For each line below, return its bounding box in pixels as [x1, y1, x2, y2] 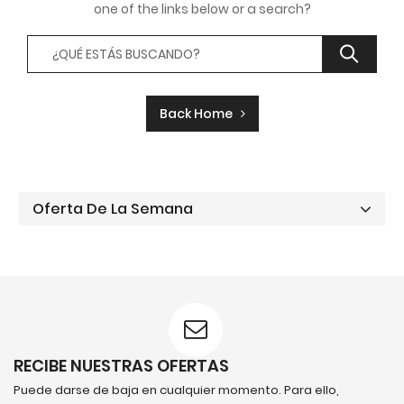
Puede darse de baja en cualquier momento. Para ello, [14, 381, 339, 399]
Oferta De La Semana [32, 198, 193, 219]
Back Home [159, 105, 241, 123]
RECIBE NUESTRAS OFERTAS [14, 354, 229, 377]
